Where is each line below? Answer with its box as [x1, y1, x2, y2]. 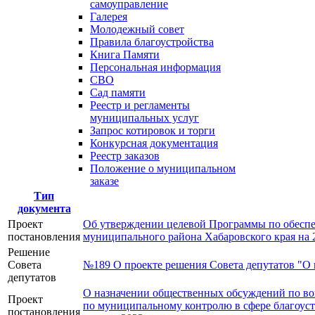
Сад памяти [90, 86, 146, 99]
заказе [90, 175, 119, 188]
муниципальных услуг [90, 112, 199, 124]
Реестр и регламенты [90, 99, 190, 112]
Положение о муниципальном [90, 162, 236, 175]
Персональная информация [90, 61, 221, 74]
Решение [8, 246, 50, 259]
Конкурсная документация [90, 137, 218, 150]
